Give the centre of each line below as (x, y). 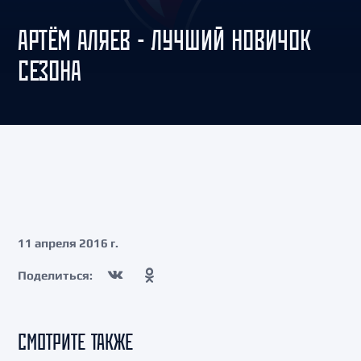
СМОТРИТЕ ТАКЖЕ (75, 342)
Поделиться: (55, 275)
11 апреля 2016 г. (68, 243)
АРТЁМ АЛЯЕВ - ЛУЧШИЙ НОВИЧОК (164, 40)
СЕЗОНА (50, 71)
